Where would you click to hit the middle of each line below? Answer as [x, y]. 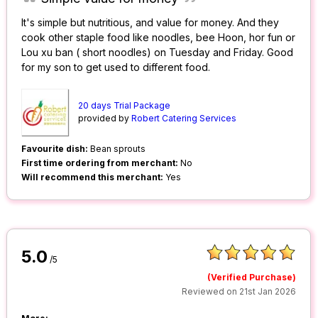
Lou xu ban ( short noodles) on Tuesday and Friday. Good [158, 53]
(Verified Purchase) [252, 278]
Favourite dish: [55, 149]
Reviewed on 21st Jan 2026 [239, 292]
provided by [105, 119]
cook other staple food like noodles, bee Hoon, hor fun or [159, 38]
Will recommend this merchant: [93, 177]
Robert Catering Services [184, 119]
